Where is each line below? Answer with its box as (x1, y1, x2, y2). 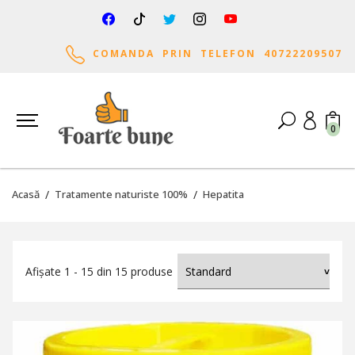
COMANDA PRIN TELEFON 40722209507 (85, 47, 342, 60)
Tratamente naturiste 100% (55, 187, 188, 201)
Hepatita (203, 187, 244, 201)
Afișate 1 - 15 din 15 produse (25, 264, 173, 279)
